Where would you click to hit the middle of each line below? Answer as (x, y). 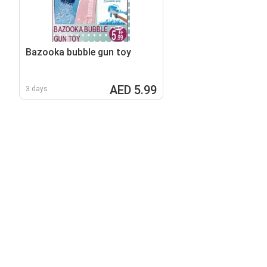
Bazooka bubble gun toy (78, 52)
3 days (37, 89)
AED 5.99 (133, 90)
